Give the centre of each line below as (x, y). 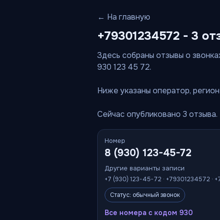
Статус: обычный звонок (145, 195)
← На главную (124, 17)
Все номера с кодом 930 (149, 213)
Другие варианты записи (145, 168)
